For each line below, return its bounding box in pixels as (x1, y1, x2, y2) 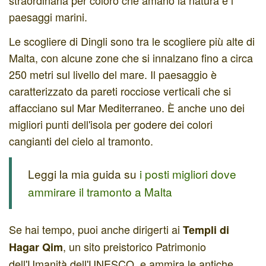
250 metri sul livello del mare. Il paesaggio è (9, 66, 217, 83)
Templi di (183, 221, 229, 237)
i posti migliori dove (140, 166, 236, 182)
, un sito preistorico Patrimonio (63, 238, 206, 254)
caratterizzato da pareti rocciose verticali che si (9, 83, 231, 99)
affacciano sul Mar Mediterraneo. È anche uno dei (9, 100, 245, 116)
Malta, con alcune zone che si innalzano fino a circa (9, 50, 253, 66)
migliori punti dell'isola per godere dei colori (9, 116, 213, 132)
